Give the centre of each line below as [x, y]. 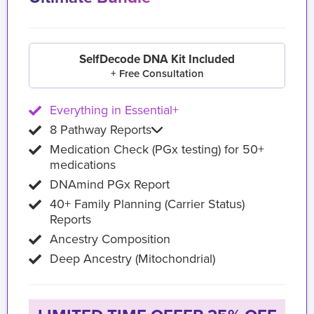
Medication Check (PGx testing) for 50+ [157, 149]
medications [83, 165]
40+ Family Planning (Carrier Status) [147, 204]
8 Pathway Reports [101, 130]
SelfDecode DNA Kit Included [157, 59]
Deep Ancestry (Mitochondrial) [132, 259]
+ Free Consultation [157, 74]
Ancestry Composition [110, 239]
